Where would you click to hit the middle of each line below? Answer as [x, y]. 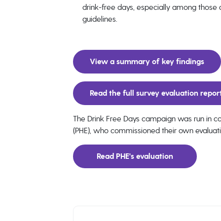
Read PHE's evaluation [135, 156]
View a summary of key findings [147, 62]
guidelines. [100, 19]
